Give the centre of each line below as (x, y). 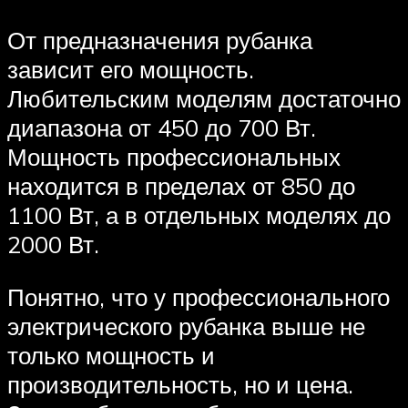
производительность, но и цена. (180, 384)
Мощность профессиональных (174, 157)
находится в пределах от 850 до (181, 186)
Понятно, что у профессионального (199, 296)
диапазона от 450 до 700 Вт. (162, 128)
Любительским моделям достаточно (204, 99)
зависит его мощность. (131, 70)
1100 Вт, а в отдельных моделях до (199, 215)
